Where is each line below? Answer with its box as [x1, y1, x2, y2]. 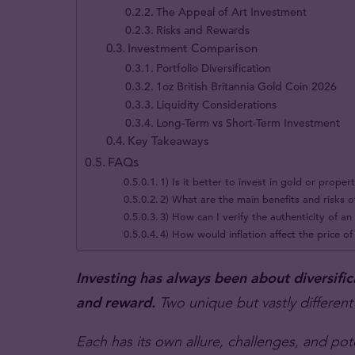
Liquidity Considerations [156, 97, 277, 112]
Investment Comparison [128, 40, 258, 55]
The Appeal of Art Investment [156, 4, 307, 19]
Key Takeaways [128, 132, 210, 148]
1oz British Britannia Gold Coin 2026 [156, 78, 338, 94]
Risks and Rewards [156, 22, 250, 37]
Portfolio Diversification [156, 60, 272, 75]
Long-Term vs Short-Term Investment [156, 115, 341, 130]
